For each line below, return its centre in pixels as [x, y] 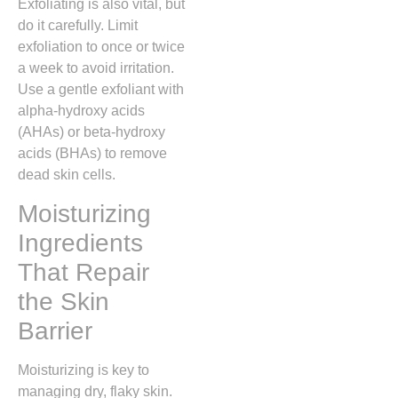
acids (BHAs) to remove [92, 154]
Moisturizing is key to [84, 370]
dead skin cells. [67, 175]
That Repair [84, 272]
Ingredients [80, 243]
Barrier [55, 330]
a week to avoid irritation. [96, 68]
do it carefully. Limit [78, 26]
